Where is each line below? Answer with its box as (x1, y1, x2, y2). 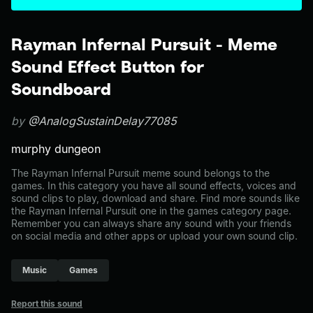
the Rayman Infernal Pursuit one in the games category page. (11, 205, 291, 217)
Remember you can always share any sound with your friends (11, 217, 291, 229)
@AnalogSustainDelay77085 (28, 114, 177, 128)
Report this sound (11, 298, 82, 309)
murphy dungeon (11, 142, 101, 156)
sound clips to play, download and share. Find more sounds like (11, 192, 300, 204)
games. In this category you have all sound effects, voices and (11, 180, 296, 191)
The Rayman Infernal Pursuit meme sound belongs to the (11, 167, 270, 179)
